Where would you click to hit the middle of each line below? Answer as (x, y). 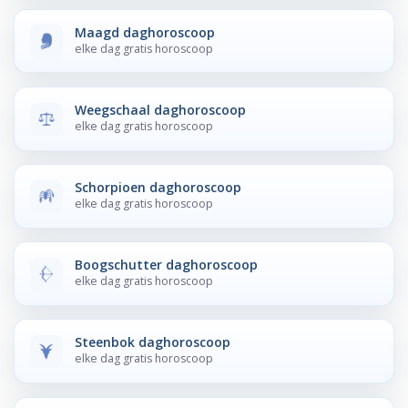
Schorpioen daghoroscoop (158, 188)
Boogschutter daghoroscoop (167, 265)
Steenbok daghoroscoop (153, 342)
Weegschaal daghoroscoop (161, 109)
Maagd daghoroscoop (145, 32)
